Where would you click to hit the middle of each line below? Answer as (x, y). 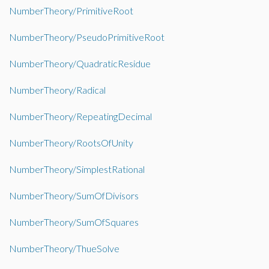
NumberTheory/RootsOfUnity (71, 143)
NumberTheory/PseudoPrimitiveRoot (87, 37)
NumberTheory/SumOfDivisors (74, 195)
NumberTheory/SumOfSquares (74, 222)
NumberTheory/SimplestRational (77, 169)
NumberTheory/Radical (57, 90)
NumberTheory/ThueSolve (64, 248)
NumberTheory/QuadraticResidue (80, 63)
